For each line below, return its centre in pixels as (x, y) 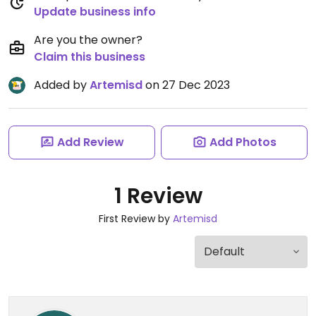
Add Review (90, 142)
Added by (62, 85)
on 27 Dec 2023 (186, 85)
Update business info (95, 12)
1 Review (158, 196)
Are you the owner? (88, 40)
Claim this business (90, 57)
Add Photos (243, 142)
